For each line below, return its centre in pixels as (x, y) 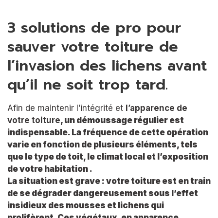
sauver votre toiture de (93, 46)
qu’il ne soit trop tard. (88, 84)
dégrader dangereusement (89, 193)
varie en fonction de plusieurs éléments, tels (102, 144)
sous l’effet (173, 193)
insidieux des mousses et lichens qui (86, 205)
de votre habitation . (50, 169)
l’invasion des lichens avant (107, 65)
